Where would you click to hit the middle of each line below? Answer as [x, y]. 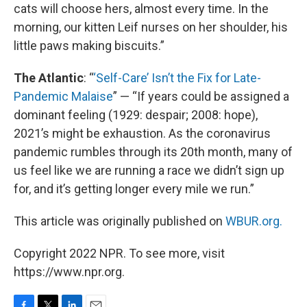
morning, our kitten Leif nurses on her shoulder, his [151, 27]
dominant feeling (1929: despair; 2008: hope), [136, 115]
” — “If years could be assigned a [201, 97]
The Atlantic [49, 78]
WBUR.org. [254, 221]
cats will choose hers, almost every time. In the [141, 9]
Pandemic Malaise [63, 97]
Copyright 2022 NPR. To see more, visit [119, 254]
